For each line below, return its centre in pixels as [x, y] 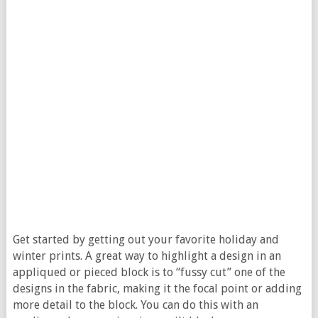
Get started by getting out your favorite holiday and [146, 240]
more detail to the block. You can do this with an [135, 305]
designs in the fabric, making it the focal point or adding [157, 289]
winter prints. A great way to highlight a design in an [147, 256]
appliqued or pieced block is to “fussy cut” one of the [149, 273]
